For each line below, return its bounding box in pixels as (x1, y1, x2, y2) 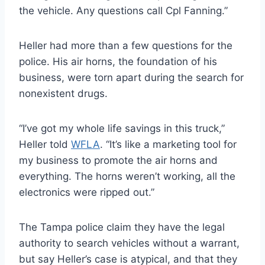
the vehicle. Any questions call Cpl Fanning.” (19, 4, 228, 17)
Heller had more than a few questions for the (19, 39, 232, 51)
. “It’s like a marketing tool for (100, 138, 237, 150)
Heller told (19, 138, 71, 150)
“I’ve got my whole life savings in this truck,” (19, 122, 225, 134)
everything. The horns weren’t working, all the (19, 170, 235, 182)
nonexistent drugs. (19, 87, 108, 99)
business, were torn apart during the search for (19, 71, 244, 83)
